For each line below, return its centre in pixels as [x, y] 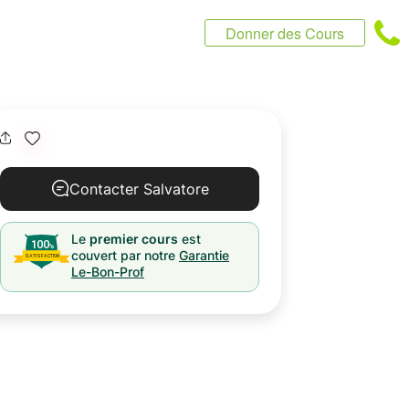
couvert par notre [123, 255]
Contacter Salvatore [139, 189]
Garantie [204, 255]
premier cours [134, 239]
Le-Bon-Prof [108, 272]
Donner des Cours [285, 33]
